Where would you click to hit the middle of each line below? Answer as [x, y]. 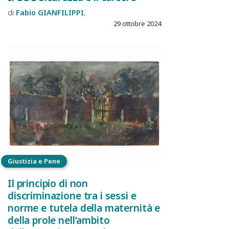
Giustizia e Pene [34, 161]
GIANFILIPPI [61, 13]
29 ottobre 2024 [137, 24]
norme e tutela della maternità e [84, 208]
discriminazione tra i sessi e [72, 196]
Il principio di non [48, 184]
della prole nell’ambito [59, 220]
